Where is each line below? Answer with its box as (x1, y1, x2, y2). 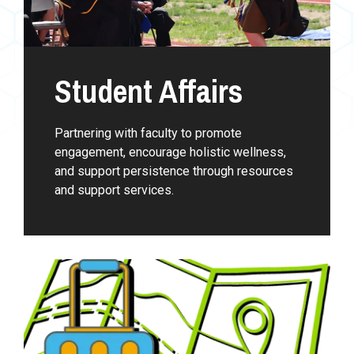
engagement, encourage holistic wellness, (54, 145, 286, 160)
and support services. (54, 183, 174, 198)
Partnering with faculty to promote (54, 126, 242, 141)
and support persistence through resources (54, 164, 293, 179)
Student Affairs (54, 70, 243, 113)
